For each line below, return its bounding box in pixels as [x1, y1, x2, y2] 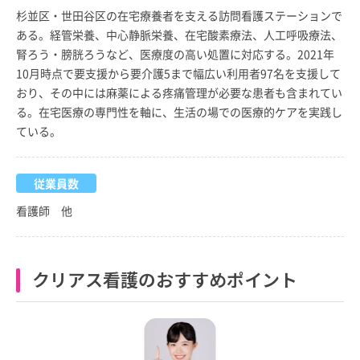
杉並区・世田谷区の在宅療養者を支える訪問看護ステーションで [16, 6, 342, 23]
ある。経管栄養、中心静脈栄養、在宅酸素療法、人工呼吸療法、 [16, 26, 342, 43]
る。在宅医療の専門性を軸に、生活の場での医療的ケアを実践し [16, 103, 342, 120]
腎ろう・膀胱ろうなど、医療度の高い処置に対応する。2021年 [16, 45, 334, 62]
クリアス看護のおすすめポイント [32, 265, 297, 292]
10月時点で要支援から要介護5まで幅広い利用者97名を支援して [16, 64, 341, 81]
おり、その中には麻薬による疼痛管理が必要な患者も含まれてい [16, 84, 342, 100]
